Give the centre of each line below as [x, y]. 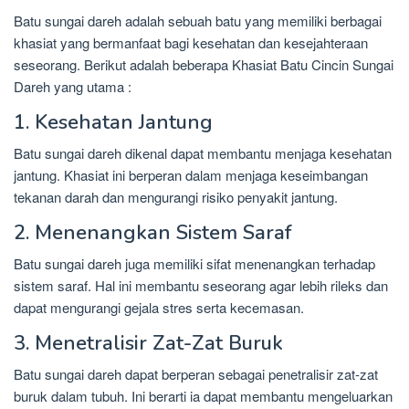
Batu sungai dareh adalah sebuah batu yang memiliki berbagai [198, 21]
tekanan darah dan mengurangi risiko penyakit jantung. [176, 197]
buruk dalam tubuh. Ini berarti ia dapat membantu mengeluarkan [203, 396]
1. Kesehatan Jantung [113, 123]
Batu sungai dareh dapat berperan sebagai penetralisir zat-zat [196, 374]
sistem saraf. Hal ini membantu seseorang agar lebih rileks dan [201, 286]
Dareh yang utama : [73, 87]
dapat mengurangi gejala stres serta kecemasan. [159, 308]
